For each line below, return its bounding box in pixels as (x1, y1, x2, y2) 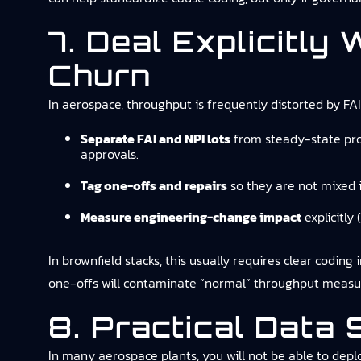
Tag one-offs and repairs (81, 176, 227, 195)
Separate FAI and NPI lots (81, 129, 230, 148)
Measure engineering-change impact (81, 207, 301, 226)
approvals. (81, 144, 139, 164)
